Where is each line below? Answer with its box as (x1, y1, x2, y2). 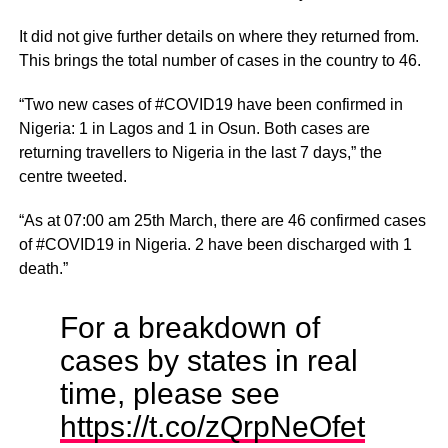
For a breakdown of (59, 309, 320, 344)
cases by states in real (59, 342, 358, 377)
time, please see (59, 375, 280, 410)
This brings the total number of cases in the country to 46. (18, 51, 421, 69)
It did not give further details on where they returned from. (18, 27, 419, 45)
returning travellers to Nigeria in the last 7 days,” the (18, 143, 382, 161)
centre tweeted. (18, 167, 127, 185)
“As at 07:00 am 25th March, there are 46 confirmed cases (18, 211, 426, 229)
